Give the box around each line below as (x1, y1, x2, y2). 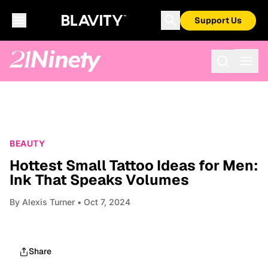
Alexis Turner (22, 197, 75, 207)
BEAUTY (10, 138, 45, 148)
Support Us (194, 15, 242, 26)
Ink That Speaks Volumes (10, 170, 189, 189)
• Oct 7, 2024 (75, 197, 130, 207)
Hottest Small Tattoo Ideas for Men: (10, 156, 258, 175)
